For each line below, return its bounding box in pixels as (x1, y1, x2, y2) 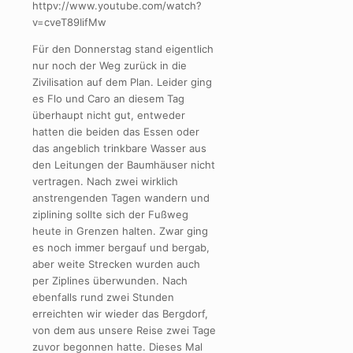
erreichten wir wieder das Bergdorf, (32, 307, 208, 320)
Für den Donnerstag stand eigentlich (32, 42, 214, 55)
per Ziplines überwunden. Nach (32, 273, 188, 287)
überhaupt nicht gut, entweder (32, 108, 185, 121)
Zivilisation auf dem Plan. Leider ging (32, 75, 212, 88)
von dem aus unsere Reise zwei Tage (32, 323, 216, 336)
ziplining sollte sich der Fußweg (32, 207, 188, 221)
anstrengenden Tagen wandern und (32, 191, 210, 204)
